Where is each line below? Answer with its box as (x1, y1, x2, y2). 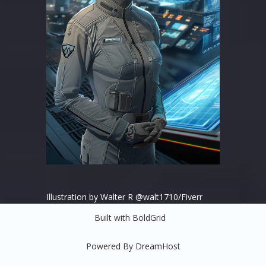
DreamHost (135, 240, 180, 252)
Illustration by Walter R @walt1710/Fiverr (30, 191, 202, 203)
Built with (94, 212, 132, 224)
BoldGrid (132, 212, 166, 224)
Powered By (85, 240, 135, 252)
